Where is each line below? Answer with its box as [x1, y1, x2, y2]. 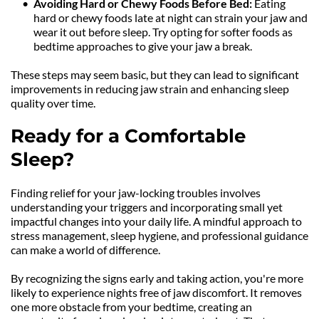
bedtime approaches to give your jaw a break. [33, 39, 252, 53]
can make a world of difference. [11, 243, 160, 257]
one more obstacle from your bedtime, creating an [11, 300, 252, 314]
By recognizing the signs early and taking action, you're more [11, 271, 303, 286]
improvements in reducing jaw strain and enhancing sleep [11, 82, 289, 96]
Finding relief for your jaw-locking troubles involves [11, 186, 261, 200]
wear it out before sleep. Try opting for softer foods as [33, 25, 293, 39]
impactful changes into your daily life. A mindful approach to [11, 214, 302, 229]
